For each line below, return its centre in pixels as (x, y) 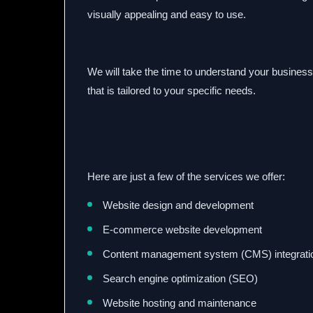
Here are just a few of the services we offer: (186, 176)
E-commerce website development (182, 230)
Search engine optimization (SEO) (180, 278)
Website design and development (178, 205)
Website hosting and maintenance (180, 303)
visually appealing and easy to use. (167, 14)
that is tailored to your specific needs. (172, 90)
